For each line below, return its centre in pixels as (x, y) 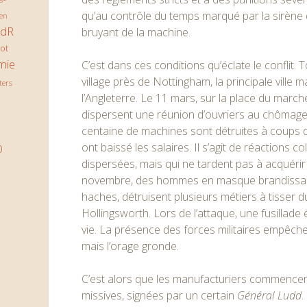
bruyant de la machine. (136, 32)
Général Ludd (270, 295)
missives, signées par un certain (160, 295)
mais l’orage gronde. (131, 246)
